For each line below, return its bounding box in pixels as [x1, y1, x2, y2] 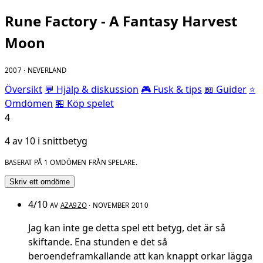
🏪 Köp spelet [55, 96, 114, 110]
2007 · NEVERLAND [5, 66, 67, 75]
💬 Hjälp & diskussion [45, 82, 139, 96]
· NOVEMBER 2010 [87, 201, 149, 210]
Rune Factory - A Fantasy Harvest [5, 11, 237, 31]
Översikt [5, 82, 42, 96]
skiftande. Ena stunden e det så [28, 235, 167, 249]
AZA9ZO [60, 201, 87, 210]
